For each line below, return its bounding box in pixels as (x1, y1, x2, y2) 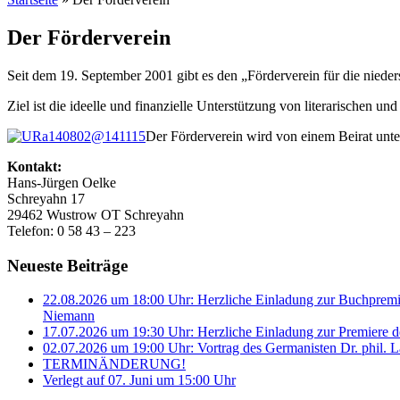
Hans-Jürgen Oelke (7, 174, 116, 190)
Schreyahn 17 (7, 190, 85, 206)
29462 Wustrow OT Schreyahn (7, 206, 184, 222)
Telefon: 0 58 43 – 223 (7, 222, 136, 238)
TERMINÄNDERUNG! (43, 356, 186, 372)
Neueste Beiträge (7, 255, 128, 275)
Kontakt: (7, 158, 62, 174)
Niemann (43, 308, 95, 324)
